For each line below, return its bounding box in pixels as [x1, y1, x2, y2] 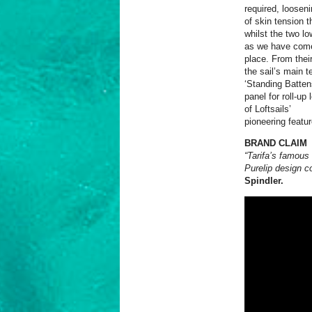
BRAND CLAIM [244, 138, 307, 149]
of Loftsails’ [244, 104, 291, 115]
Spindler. [244, 175, 283, 187]
